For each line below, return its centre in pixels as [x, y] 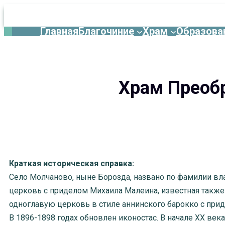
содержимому [30, 78]
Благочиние [106, 31]
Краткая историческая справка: [72, 164]
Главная [59, 31]
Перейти [20, 50]
